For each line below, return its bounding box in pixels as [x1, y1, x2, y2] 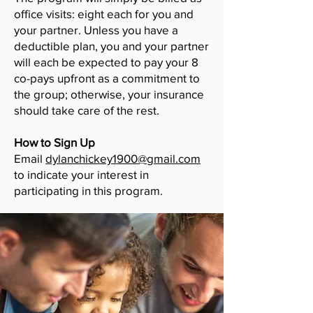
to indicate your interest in [14, 168, 149, 181]
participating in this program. [14, 184, 163, 197]
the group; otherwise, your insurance [14, 87, 204, 101]
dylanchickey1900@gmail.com [45, 152, 201, 165]
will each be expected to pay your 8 [14, 55, 198, 68]
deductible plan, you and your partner [14, 39, 209, 52]
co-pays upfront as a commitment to [14, 71, 200, 85]
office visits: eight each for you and [14, 7, 194, 20]
